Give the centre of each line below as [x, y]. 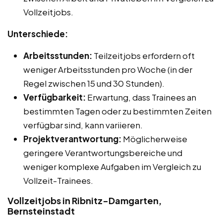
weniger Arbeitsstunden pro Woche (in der [108, 69]
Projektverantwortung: [72, 139]
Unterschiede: [38, 33]
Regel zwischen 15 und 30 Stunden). [94, 83]
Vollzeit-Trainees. [58, 180]
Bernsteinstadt [41, 211]
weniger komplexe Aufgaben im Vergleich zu [112, 166]
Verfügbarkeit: [55, 97]
